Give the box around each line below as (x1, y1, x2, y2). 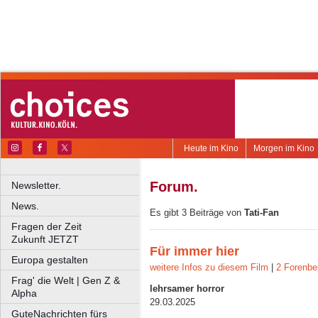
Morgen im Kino (253, 143, 314, 153)
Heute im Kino (184, 143, 238, 153)
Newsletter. (11, 180, 61, 191)
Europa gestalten (11, 254, 88, 265)
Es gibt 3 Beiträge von (150, 207, 244, 219)
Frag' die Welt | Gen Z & (11, 275, 120, 286)
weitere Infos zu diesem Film (150, 262, 268, 273)
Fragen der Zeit (11, 221, 141, 232)
